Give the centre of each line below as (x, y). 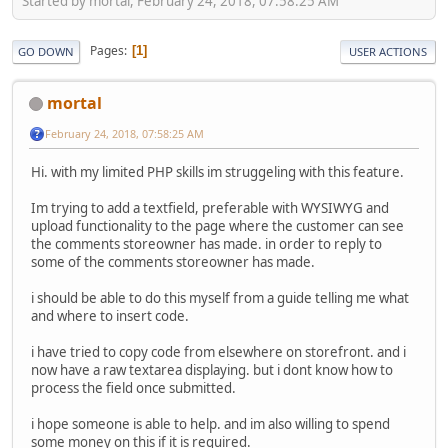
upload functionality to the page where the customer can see (217, 225)
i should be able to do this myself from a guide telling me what (220, 297)
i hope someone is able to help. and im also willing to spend (210, 423)
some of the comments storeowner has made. (173, 261)
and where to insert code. (110, 315)
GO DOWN (46, 51)
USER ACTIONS (388, 51)
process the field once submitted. (133, 387)
